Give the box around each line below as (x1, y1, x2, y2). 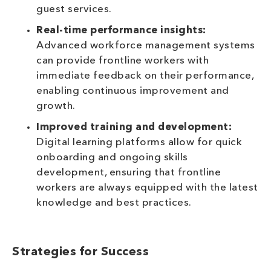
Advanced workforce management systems (36, 41, 255, 51)
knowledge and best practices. (36, 198, 192, 209)
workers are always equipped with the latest (36, 183, 258, 194)
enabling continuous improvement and (36, 86, 229, 97)
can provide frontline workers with (36, 56, 209, 67)
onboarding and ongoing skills (36, 152, 188, 163)
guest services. (36, 4, 112, 15)
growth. (36, 101, 76, 112)
